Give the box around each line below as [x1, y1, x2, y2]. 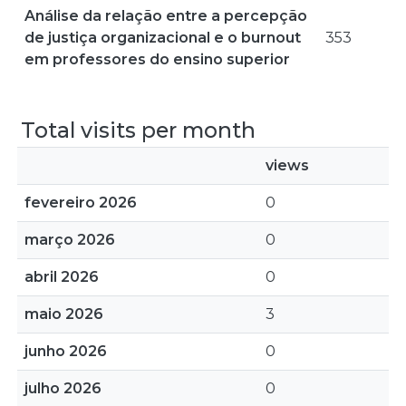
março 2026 [24, 231, 115, 248]
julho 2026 [24, 380, 101, 397]
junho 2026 [24, 343, 107, 360]
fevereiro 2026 [24, 194, 137, 211]
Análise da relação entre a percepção [24, 7, 307, 24]
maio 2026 [24, 305, 103, 323]
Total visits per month [21, 117, 256, 143]
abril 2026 [24, 268, 99, 285]
